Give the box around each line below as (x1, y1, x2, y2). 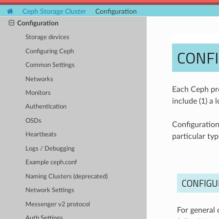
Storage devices (25, 34, 70, 41)
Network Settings (25, 187, 75, 194)
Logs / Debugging (25, 145, 75, 152)
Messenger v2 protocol (25, 201, 90, 208)
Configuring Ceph (25, 48, 74, 55)
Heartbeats (25, 131, 57, 138)
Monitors (25, 89, 51, 96)
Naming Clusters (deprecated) (25, 173, 108, 180)
